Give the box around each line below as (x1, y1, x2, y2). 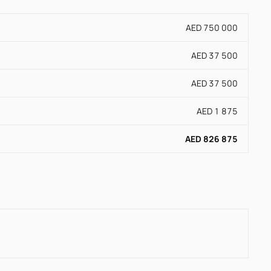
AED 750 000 (186, 22, 238, 34)
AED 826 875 (185, 133, 238, 145)
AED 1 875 (197, 105, 238, 117)
